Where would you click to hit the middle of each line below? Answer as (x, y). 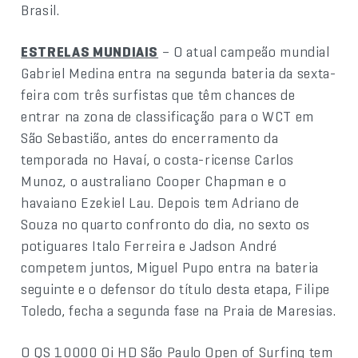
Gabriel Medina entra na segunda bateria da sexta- (179, 73)
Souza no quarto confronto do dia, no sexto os (166, 224)
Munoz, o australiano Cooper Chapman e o (154, 181)
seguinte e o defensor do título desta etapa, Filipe (175, 288)
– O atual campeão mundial (244, 51)
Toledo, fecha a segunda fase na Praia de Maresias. (179, 310)
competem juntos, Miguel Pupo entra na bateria (170, 267)
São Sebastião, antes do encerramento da (150, 137)
